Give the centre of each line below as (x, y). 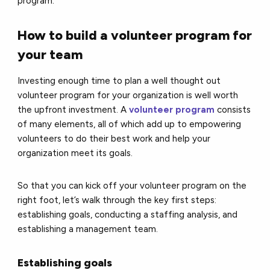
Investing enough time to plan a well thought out (119, 80)
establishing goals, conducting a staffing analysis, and (128, 214)
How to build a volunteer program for (135, 35)
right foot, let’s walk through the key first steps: (117, 200)
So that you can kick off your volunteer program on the (132, 185)
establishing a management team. (88, 229)
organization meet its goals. (75, 153)
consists (233, 109)
